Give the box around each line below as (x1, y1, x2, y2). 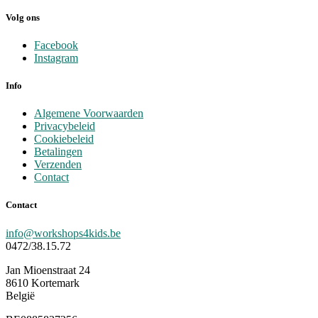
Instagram (34, 51, 78, 64)
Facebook (34, 38, 78, 51)
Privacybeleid (34, 120, 95, 133)
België (6, 289, 35, 302)
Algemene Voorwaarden (34, 107, 143, 120)
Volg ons (6, 11, 40, 23)
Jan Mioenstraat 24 (6, 263, 90, 276)
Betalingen (34, 146, 82, 158)
